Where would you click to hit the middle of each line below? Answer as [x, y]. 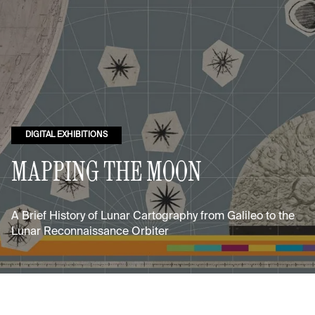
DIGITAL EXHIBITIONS [66, 135]
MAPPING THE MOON [107, 171]
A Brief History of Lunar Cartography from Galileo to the [153, 216]
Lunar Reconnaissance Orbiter [90, 232]
